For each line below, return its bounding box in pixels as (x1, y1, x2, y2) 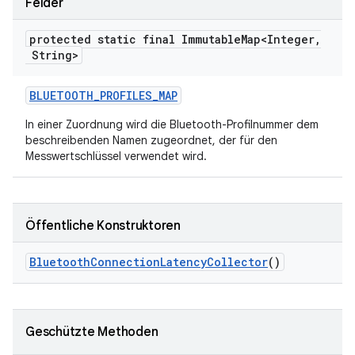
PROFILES (100, 88, 152, 103)
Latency (160, 254, 207, 269)
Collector (207, 254, 268, 269)
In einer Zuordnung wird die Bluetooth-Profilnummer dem (25, 117, 319, 132)
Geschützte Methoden (25, 324, 158, 340)
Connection (90, 254, 160, 269)
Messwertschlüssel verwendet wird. (25, 149, 207, 163)
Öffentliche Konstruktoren (25, 218, 181, 234)
